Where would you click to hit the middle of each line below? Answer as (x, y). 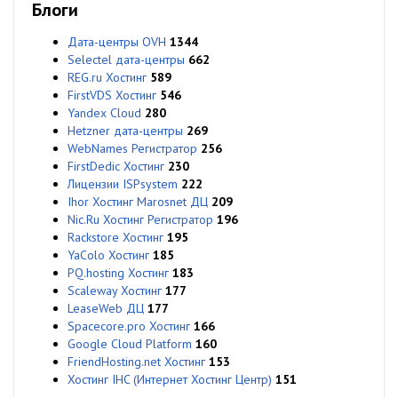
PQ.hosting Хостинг (118, 272)
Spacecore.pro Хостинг (129, 326)
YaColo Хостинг (108, 255)
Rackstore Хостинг (115, 237)
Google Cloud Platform (130, 343)
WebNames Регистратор (132, 148)
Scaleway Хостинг (115, 290)
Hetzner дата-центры (125, 130)
